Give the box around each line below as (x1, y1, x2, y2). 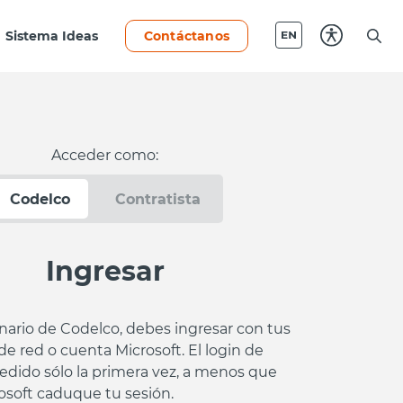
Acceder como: (51, 144, 158, 164)
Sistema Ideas (4, 26, 98, 44)
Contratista (114, 188, 201, 208)
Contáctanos (143, 26, 229, 44)
